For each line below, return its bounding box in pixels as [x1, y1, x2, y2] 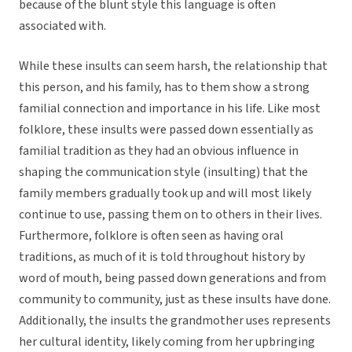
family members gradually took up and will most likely [19, 185, 311, 203]
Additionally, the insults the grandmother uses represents [19, 312, 331, 330]
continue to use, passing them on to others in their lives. [19, 206, 322, 224]
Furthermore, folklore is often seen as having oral [19, 227, 284, 245]
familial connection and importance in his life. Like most [19, 100, 321, 118]
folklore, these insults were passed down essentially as [19, 121, 313, 139]
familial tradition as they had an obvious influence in [19, 142, 299, 160]
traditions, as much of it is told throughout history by [19, 248, 305, 266]
